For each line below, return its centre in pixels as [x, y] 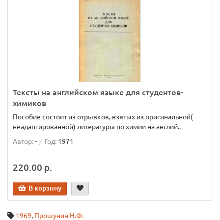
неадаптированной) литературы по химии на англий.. [97, 127]
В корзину [45, 188]
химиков [29, 103]
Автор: [23, 141]
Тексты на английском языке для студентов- [98, 92]
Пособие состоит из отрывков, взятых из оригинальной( [103, 117]
